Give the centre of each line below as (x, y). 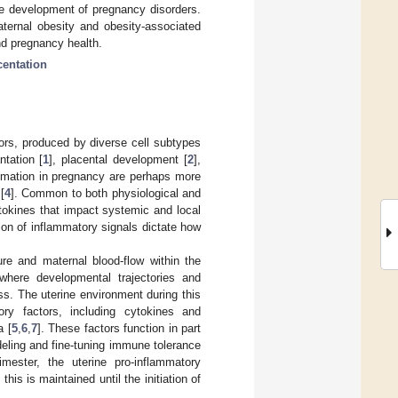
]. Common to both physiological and (106, 193)
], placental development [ (119, 159)
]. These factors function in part (119, 328)
